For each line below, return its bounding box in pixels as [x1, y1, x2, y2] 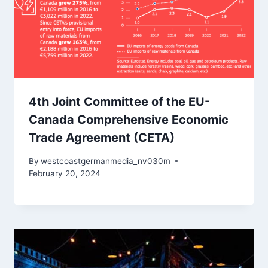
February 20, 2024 [29, 168, 100, 178]
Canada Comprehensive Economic [29, 112, 229, 127]
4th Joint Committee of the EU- [29, 95, 210, 109]
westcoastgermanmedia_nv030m [41, 156, 171, 166]
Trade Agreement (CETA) [29, 130, 175, 145]
